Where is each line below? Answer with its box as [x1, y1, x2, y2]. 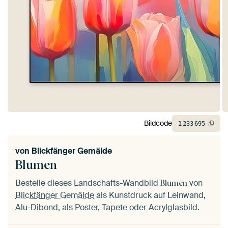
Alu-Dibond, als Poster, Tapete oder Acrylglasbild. [15, 202, 199, 213]
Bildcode [144, 119, 172, 128]
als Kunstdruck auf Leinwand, [94, 189, 206, 201]
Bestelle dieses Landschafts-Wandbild [15, 177, 160, 188]
